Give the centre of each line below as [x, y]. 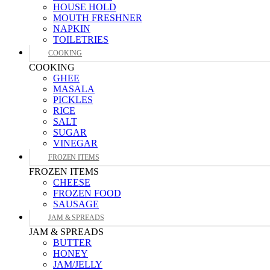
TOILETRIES [81, 39]
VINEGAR [75, 143]
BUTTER [72, 243]
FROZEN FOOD [87, 193]
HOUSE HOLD [85, 7]
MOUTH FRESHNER [98, 18]
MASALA [74, 89]
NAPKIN [72, 29]
